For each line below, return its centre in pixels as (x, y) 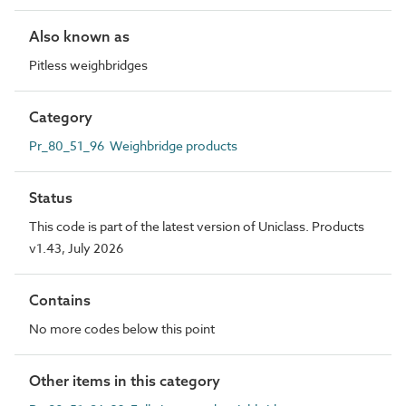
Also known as (79, 36)
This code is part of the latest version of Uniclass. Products (197, 226)
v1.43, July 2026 (76, 247)
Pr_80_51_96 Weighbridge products (133, 145)
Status (51, 197)
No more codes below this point (122, 328)
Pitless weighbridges (88, 64)
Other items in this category (125, 380)
